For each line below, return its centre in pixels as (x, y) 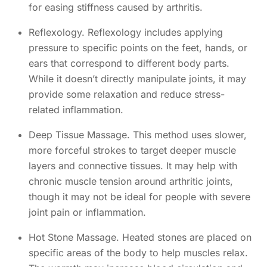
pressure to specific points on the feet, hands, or (138, 47)
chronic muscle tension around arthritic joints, (131, 181)
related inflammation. (76, 109)
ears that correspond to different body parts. (129, 63)
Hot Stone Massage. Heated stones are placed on (140, 237)
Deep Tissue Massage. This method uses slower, (138, 134)
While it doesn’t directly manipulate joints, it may (137, 78)
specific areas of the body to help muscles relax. (138, 252)
